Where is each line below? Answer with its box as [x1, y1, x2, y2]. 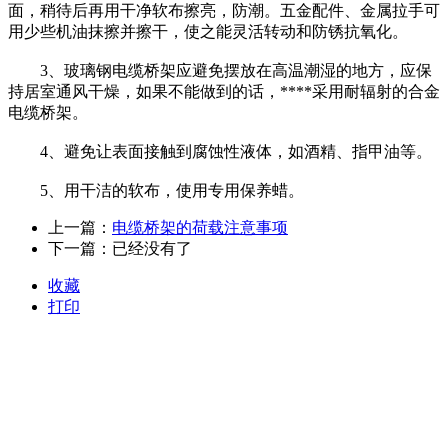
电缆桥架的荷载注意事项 [112, 218, 288, 236]
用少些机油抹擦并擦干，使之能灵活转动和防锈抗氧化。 [8, 22, 408, 40]
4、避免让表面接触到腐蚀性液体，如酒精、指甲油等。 [8, 142, 432, 160]
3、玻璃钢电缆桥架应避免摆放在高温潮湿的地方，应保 [8, 61, 432, 79]
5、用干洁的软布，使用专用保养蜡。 [8, 181, 304, 199]
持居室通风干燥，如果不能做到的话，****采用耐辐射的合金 [8, 82, 440, 100]
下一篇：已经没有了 [48, 239, 192, 257]
